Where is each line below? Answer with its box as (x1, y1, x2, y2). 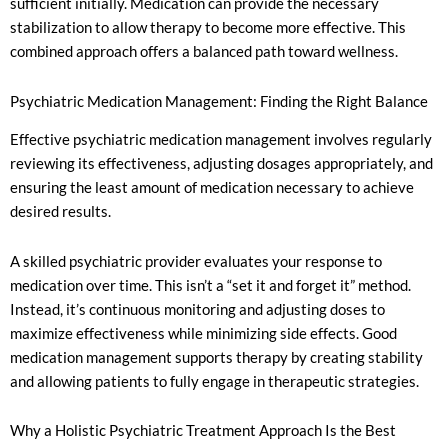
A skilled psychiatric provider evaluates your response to (10, 252, 382, 270)
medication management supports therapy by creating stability (10, 348, 423, 366)
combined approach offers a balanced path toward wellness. (10, 43, 398, 61)
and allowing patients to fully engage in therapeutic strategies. (10, 372, 419, 390)
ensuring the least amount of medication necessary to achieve (10, 179, 414, 197)
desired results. (10, 203, 111, 221)
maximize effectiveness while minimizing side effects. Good (10, 324, 397, 342)
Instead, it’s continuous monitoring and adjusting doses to (10, 300, 385, 318)
